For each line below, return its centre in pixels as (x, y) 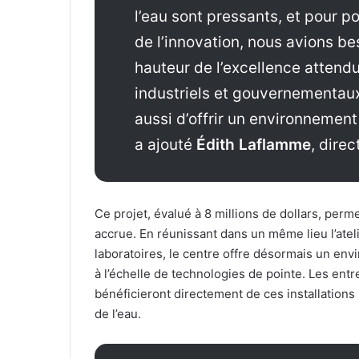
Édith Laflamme (254, 145)
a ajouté (165, 145)
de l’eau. (118, 313)
